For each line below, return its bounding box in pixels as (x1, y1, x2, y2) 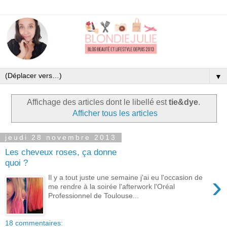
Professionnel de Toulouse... (48, 191, 139, 200)
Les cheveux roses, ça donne (5, 147, 117, 158)
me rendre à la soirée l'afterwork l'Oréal (48, 182, 175, 191)
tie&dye (169, 97, 198, 106)
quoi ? (5, 158, 28, 168)
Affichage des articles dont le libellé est (27, 97, 169, 106)
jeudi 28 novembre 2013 (5, 133, 117, 142)
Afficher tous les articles (72, 108, 158, 118)
